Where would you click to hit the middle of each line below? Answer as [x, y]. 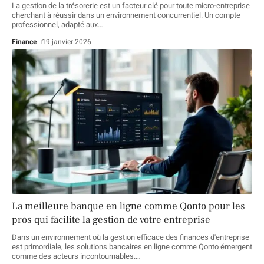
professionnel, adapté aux [55, 24]
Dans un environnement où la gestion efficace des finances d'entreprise [131, 237]
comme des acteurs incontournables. [74, 256]
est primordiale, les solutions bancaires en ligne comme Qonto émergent [132, 246]
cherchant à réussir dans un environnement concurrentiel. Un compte [126, 15]
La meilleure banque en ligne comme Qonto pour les [128, 206]
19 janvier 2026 [67, 42]
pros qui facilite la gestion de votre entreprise [111, 220]
